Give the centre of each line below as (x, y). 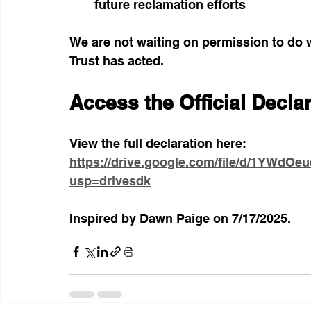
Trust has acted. (117, 61)
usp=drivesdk (110, 181)
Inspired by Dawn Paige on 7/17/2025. (182, 219)
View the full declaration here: (158, 144)
